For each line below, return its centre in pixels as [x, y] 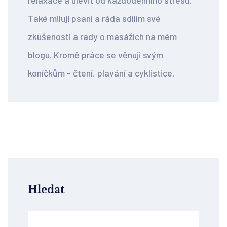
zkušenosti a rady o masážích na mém [102, 37]
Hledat [46, 190]
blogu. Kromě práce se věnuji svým [96, 55]
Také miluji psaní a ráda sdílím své [94, 18]
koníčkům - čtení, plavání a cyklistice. [101, 73]
